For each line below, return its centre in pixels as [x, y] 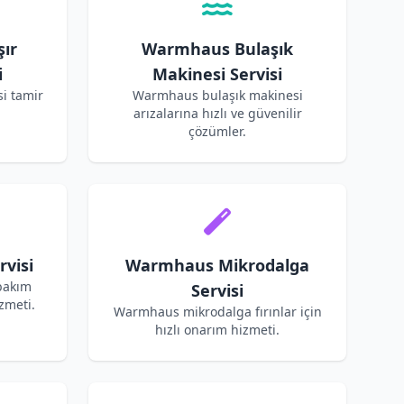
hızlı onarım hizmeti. [217, 330]
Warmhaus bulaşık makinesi [217, 95]
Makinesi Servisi [217, 74]
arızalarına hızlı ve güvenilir [217, 113]
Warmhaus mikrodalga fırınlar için [217, 312]
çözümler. [217, 131]
